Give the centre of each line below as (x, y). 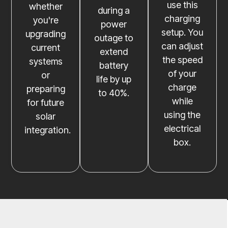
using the (182, 115)
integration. (48, 130)
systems (46, 61)
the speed (182, 60)
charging (182, 18)
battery (114, 65)
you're (46, 20)
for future (46, 102)
